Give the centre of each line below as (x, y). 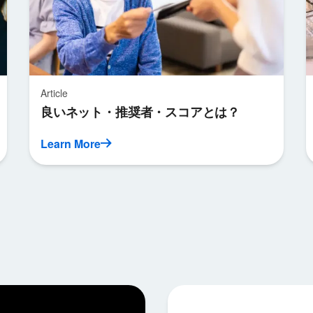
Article (54, 93)
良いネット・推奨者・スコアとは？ (140, 112)
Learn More (71, 144)
